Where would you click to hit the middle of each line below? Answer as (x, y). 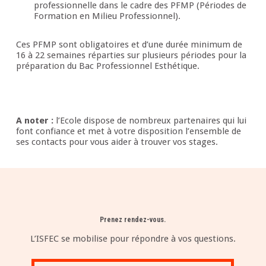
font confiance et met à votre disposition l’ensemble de (128, 132)
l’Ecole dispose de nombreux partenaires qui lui (150, 121)
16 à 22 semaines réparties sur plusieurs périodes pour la (131, 56)
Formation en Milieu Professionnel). (107, 16)
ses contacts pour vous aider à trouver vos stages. (117, 142)
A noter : (34, 121)
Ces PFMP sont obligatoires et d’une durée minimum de (129, 45)
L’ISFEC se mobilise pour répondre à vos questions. (133, 239)
